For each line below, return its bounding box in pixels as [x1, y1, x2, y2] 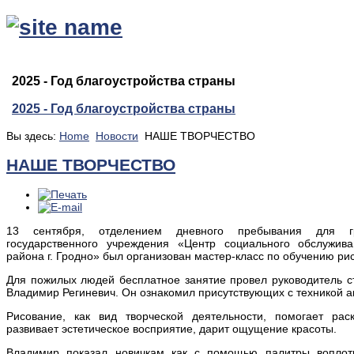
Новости [96, 129, 138, 142]
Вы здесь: [6, 129, 59, 142]
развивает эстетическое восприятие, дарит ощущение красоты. [6, 322, 337, 336]
